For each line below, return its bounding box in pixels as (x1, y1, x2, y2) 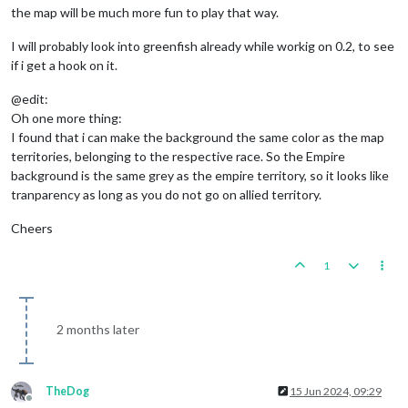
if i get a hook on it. (11, 56, 117, 73)
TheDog (46, 383, 89, 398)
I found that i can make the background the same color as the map (11, 128, 384, 145)
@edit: (11, 90, 48, 107)
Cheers (11, 219, 53, 236)
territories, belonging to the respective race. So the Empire (11, 148, 345, 164)
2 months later (56, 321, 139, 337)
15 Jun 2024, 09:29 (290, 383, 382, 398)
